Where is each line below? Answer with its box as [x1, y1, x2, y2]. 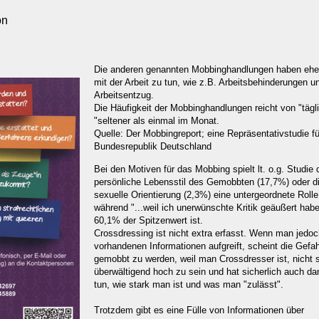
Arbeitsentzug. [94, 90, 154, 101]
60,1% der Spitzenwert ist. [94, 214, 203, 226]
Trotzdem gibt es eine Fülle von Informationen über [94, 304, 304, 315]
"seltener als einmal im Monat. [94, 115, 219, 127]
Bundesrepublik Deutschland [94, 141, 211, 152]
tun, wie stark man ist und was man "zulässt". [94, 278, 283, 290]
